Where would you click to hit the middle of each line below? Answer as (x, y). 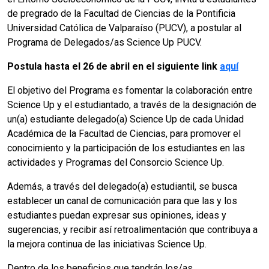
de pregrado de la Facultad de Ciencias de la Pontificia (121, 14)
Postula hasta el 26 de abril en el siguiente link (113, 67)
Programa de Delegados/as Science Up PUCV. (104, 43)
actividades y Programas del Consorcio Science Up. (116, 163)
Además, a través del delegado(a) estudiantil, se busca (122, 187)
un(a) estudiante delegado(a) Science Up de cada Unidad (125, 119)
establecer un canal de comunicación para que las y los (122, 201)
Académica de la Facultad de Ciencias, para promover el (124, 134)
